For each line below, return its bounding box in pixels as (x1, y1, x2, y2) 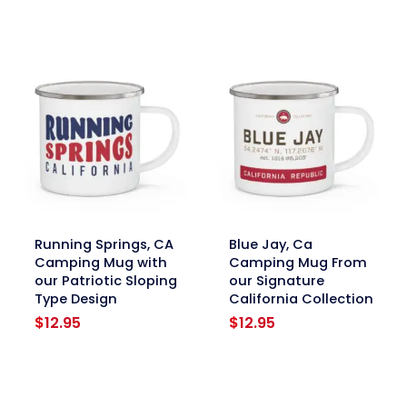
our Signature (228, 272, 324, 291)
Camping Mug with (34, 253, 167, 273)
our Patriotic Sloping (34, 272, 177, 291)
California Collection (228, 290, 373, 309)
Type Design (34, 290, 117, 309)
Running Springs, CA (34, 235, 174, 254)
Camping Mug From (228, 253, 367, 273)
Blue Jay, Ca (228, 235, 313, 254)
